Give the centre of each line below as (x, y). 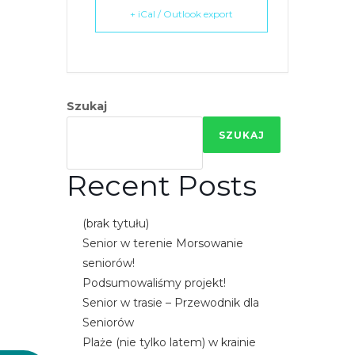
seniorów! (109, 263)
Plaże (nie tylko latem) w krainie (169, 343)
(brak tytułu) (116, 224)
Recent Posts (162, 186)
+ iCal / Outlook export (181, 14)
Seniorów (108, 323)
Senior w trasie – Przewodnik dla (171, 303)
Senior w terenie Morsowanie (163, 244)
